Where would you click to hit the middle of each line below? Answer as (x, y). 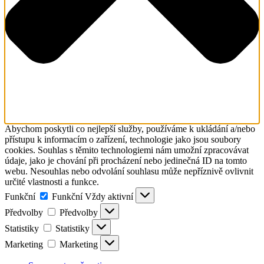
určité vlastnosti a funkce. (52, 182)
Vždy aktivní (110, 197)
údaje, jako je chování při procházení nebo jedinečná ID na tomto (126, 161)
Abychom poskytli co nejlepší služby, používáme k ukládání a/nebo (130, 129)
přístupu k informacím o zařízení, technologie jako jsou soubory (123, 140)
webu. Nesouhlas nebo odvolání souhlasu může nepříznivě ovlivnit (129, 171)
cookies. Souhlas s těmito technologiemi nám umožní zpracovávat (127, 150)
